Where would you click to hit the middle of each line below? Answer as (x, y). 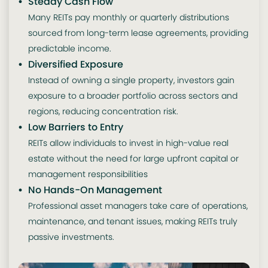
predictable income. (69, 49)
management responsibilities (88, 174)
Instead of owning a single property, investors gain (131, 80)
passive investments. (71, 237)
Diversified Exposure (75, 65)
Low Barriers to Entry (75, 127)
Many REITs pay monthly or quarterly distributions (128, 18)
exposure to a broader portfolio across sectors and (133, 96)
